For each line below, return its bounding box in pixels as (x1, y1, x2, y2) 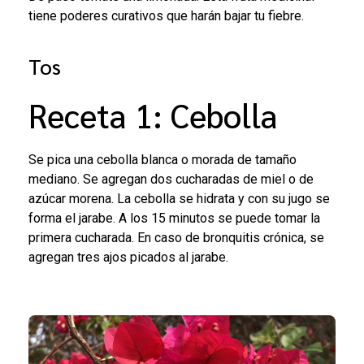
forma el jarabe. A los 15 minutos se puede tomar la (28, 210, 320, 227)
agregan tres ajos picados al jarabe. (28, 249, 235, 266)
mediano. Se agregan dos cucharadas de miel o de (28, 171, 314, 188)
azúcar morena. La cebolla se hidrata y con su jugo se (28, 191, 330, 207)
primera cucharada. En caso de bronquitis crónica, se (28, 230, 324, 246)
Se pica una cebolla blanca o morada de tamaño (28, 152, 297, 168)
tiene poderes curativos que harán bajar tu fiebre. (28, 8, 317, 24)
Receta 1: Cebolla (28, 93, 278, 136)
